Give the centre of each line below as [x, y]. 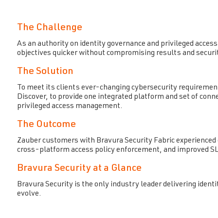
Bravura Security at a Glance [79, 169]
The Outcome [46, 125]
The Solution [45, 72]
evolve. [29, 194]
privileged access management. [70, 107]
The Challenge [49, 28]
